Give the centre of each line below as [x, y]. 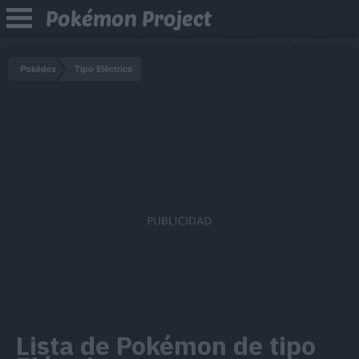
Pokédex [38, 69]
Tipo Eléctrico [104, 69]
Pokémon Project [129, 18]
